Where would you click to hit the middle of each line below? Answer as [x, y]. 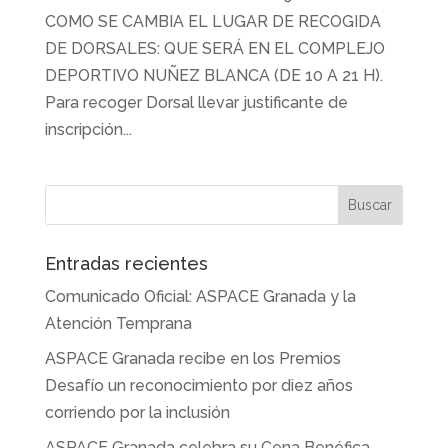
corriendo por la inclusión [137, 412]
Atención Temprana [118, 323]
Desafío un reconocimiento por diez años [198, 385]
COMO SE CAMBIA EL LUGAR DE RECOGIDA [212, 21]
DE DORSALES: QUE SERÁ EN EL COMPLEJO [214, 48]
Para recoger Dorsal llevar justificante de [196, 102]
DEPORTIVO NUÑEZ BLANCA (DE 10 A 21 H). [213, 75]
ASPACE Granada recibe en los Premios [192, 358]
